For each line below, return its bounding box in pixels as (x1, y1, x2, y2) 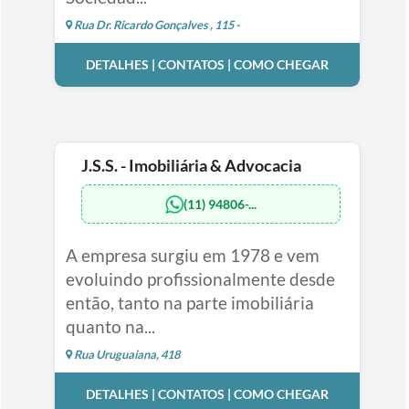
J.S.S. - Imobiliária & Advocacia (80, 156, 301, 176)
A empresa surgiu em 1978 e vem (65, 245, 320, 267)
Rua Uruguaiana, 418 (71, 347, 180, 362)
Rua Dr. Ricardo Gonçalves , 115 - (71, 17, 240, 33)
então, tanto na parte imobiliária (65, 292, 314, 314)
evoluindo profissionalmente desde (65, 268, 335, 290)
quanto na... (65, 316, 155, 338)
